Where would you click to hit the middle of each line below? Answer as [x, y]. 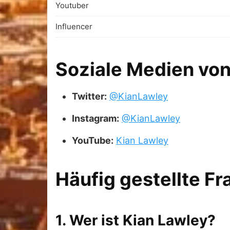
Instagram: [95, 118]
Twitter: [89, 96]
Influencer [74, 26]
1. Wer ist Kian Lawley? [136, 220]
